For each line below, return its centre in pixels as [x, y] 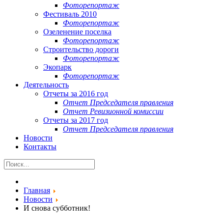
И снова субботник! [57, 208]
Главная [37, 190]
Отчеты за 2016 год [76, 94]
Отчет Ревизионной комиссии [113, 111]
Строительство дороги [81, 49]
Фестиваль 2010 [70, 14]
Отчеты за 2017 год [76, 120]
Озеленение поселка [77, 32]
